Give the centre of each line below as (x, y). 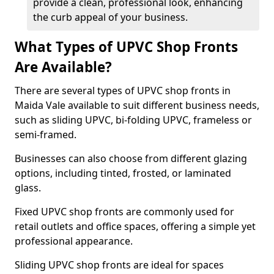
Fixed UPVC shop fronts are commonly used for (124, 212)
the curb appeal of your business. (110, 17)
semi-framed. (46, 135)
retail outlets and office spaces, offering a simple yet (135, 226)
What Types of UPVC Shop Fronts (126, 47)
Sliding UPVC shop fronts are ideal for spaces (119, 265)
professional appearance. (75, 241)
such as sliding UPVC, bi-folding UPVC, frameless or (133, 120)
